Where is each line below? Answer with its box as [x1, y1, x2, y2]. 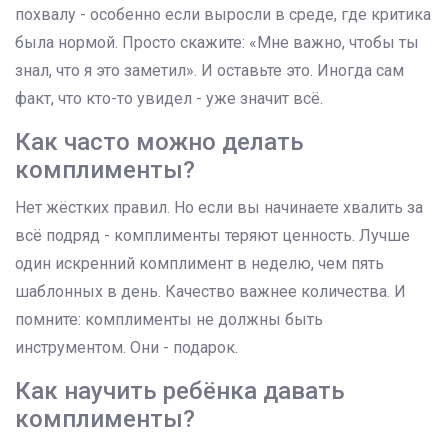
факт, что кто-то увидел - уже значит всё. [15, 89, 323, 109]
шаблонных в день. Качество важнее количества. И [15, 282, 406, 302]
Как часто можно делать [15, 128, 304, 157]
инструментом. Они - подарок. [15, 338, 238, 358]
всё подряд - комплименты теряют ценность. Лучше [15, 226, 410, 246]
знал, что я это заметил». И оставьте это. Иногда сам [15, 61, 404, 81]
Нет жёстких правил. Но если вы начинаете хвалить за [15, 198, 423, 218]
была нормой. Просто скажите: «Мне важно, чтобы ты [15, 33, 419, 53]
